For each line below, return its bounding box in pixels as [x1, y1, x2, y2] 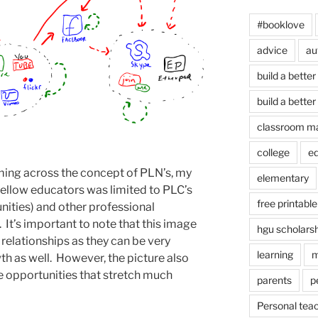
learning [256, 248, 293, 261]
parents [256, 273, 292, 286]
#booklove [256, 18, 305, 31]
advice [256, 43, 287, 56]
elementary [256, 171, 309, 184]
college [256, 146, 290, 158]
